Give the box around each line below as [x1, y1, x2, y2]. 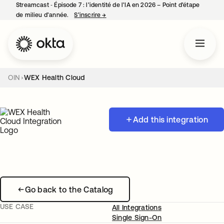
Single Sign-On [112, 213, 162, 221]
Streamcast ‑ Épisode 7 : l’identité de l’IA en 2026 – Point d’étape [16, 1, 200, 8]
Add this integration [132, 115, 208, 124]
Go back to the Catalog [24, 184, 113, 194]
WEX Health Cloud [23, 73, 85, 81]
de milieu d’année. [16, 11, 70, 18]
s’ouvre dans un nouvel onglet [106, 11, 191, 18]
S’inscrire [74, 11, 102, 18]
